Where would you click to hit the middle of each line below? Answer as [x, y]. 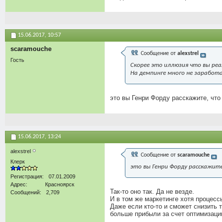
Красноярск [60, 184]
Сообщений [25, 192]
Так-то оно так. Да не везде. [152, 191]
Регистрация [26, 176]
